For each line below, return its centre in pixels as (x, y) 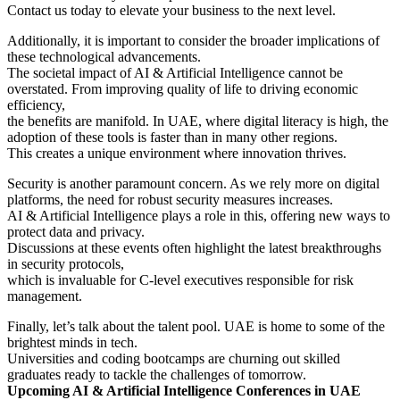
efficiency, (36, 104)
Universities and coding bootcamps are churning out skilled (174, 358)
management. (45, 296)
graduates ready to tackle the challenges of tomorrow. (157, 374)
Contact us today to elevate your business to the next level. (171, 10)
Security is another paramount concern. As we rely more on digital (193, 183)
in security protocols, (66, 263)
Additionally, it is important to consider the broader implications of (193, 40)
